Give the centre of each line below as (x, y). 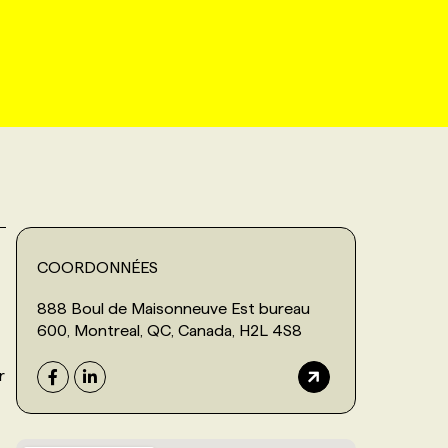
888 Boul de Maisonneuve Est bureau (173, 308)
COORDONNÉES (97, 267)
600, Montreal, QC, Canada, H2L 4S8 (169, 330)
